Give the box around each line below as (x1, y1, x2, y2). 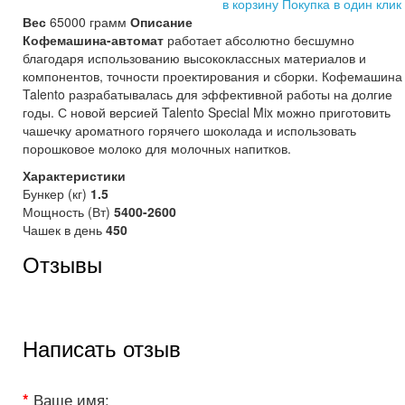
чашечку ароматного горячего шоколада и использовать (23, 121, 356, 139)
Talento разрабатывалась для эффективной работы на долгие (23, 85, 392, 103)
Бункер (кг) (23, 184, 90, 202)
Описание (130, 13, 193, 31)
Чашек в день (23, 221, 106, 239)
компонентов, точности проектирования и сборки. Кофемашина (23, 67, 402, 85)
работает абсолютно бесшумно (167, 31, 354, 49)
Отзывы (23, 248, 102, 279)
